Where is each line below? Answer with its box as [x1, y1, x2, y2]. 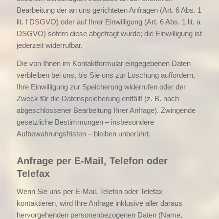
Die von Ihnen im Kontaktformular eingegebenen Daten [16, 59, 191, 67]
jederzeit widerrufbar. [16, 41, 83, 49]
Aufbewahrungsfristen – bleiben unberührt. [16, 129, 151, 138]
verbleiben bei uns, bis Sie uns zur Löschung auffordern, [16, 70, 195, 79]
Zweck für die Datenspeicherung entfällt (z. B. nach [16, 94, 179, 103]
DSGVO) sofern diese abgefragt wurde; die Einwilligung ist [16, 29, 202, 38]
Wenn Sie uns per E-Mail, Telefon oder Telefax [16, 187, 163, 196]
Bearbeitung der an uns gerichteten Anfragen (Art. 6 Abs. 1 [16, 5, 201, 14]
